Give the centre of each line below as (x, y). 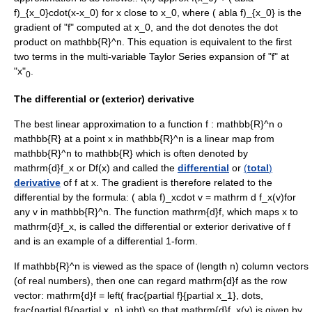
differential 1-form (156, 241)
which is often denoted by (190, 154)
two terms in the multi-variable (81, 57)
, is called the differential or (134, 227)
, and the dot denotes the (207, 28)
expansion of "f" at (248, 57)
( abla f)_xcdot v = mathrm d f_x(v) (206, 197)
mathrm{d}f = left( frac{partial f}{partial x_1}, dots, (154, 296)
